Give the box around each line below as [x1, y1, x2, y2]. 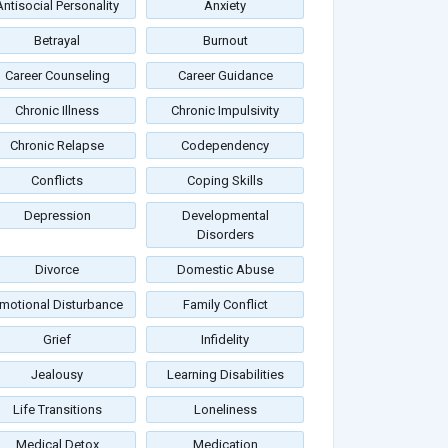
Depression [23, 208, 91, 224]
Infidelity [201, 332, 249, 348]
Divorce [35, 262, 79, 278]
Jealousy [31, 367, 83, 383]
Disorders [196, 227, 254, 243]
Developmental [181, 208, 269, 224]
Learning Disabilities [166, 367, 284, 383]
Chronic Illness [15, 103, 99, 119]
